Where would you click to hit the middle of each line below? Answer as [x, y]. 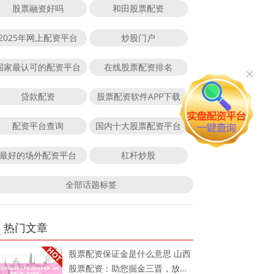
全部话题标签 [91, 184]
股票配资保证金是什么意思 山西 [130, 253]
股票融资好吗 [38, 8]
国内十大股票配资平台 [139, 125]
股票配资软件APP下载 [138, 96]
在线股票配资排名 [139, 67]
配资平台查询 [38, 125]
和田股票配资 [139, 8]
